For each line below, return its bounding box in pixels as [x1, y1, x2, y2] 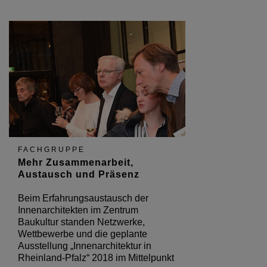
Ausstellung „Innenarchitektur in [18, 240, 151, 251]
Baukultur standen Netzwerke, [18, 216, 145, 227]
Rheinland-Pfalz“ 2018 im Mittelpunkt [18, 252, 174, 263]
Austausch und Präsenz [18, 169, 139, 179]
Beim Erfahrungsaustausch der [18, 193, 148, 203]
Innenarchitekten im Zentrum [18, 204, 138, 215]
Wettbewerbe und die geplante [18, 228, 147, 239]
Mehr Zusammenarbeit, [18, 157, 133, 167]
